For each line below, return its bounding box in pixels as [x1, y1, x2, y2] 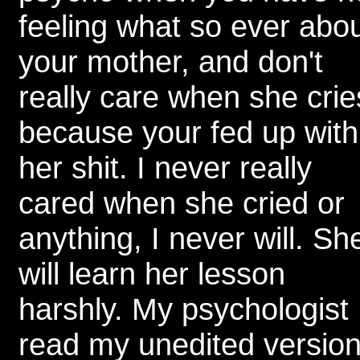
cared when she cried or [18, 186, 345, 220]
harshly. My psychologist [18, 292, 349, 326]
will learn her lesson [18, 256, 285, 291]
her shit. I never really [18, 150, 312, 185]
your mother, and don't [18, 44, 323, 79]
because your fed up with [18, 115, 358, 149]
